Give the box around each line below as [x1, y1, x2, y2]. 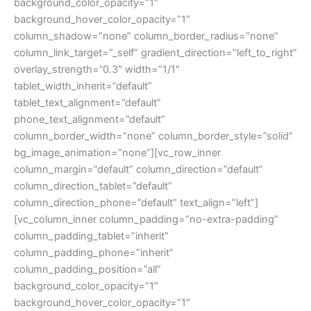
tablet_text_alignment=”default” [14, 96, 161, 109]
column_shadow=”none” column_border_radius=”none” [14, 30, 278, 42]
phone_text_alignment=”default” [14, 113, 165, 126]
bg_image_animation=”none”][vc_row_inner [14, 146, 221, 159]
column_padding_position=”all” [14, 263, 161, 276]
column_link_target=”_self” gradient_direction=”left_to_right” [14, 47, 297, 59]
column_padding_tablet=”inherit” [14, 230, 169, 242]
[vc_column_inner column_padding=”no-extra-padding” [14, 213, 278, 226]
